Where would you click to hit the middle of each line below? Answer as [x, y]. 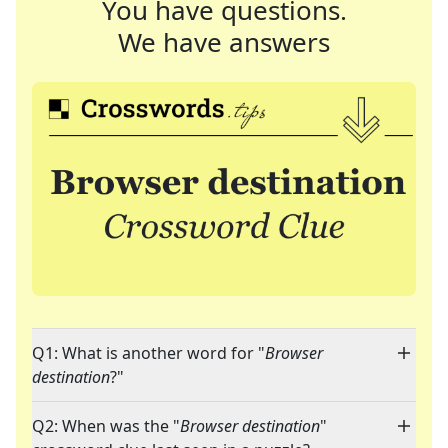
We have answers [224, 42]
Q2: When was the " [106, 426]
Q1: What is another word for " [148, 353]
